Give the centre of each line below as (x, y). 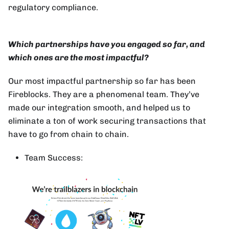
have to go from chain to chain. (68, 134)
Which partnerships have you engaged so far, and (107, 44)
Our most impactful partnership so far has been (102, 81)
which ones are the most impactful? (78, 57)
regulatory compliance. (53, 7)
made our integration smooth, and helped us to (99, 107)
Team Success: (54, 157)
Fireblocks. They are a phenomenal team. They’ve (104, 94)
